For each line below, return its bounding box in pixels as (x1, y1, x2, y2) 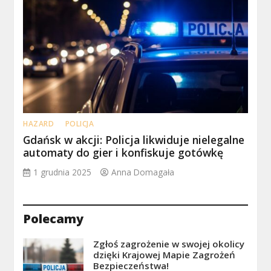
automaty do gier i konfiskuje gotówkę (23, 145, 224, 160)
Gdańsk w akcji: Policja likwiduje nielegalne (23, 132, 245, 147)
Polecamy (23, 210, 84, 227)
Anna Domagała (111, 166, 175, 178)
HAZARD (23, 118, 54, 129)
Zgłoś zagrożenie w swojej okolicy (93, 237, 245, 250)
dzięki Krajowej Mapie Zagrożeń (93, 248, 236, 261)
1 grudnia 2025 (33, 166, 92, 178)
